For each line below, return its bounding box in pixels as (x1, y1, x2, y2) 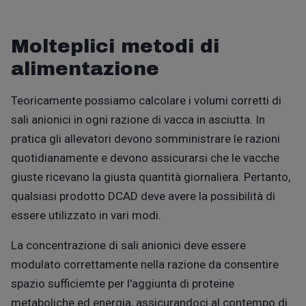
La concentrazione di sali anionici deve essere (11, 238, 246, 252)
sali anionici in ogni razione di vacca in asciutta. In (11, 112, 265, 126)
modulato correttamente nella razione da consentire (11, 257, 279, 271)
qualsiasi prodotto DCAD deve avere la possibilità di (11, 189, 275, 203)
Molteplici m (11, 35, 140, 57)
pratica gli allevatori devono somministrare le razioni (11, 131, 280, 145)
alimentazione (11, 57, 159, 79)
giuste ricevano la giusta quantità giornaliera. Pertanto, (11, 169, 290, 184)
